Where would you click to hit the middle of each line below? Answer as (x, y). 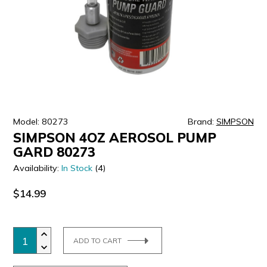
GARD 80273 (55, 152)
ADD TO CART (98, 240)
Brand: (202, 122)
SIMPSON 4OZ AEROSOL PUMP (115, 138)
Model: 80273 (41, 122)
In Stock (77, 168)
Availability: (38, 168)
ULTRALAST (40, 21)
